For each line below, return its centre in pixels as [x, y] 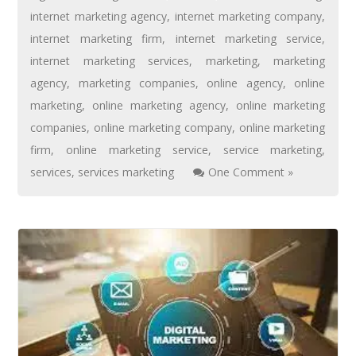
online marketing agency [159, 106]
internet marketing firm [97, 39]
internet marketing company [248, 17]
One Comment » [251, 172]
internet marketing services [110, 61]
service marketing [273, 150]
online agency [245, 83]
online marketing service [137, 150]
